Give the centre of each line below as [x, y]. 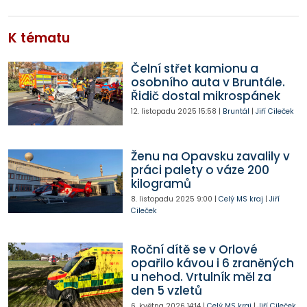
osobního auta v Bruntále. [208, 82]
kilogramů [161, 183]
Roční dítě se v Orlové [194, 250]
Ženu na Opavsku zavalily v [210, 156]
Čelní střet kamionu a [194, 68]
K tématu [39, 38]
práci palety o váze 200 [200, 170]
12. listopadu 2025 [163, 111]
